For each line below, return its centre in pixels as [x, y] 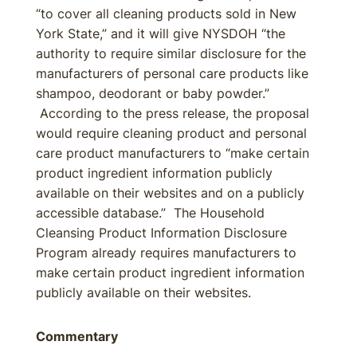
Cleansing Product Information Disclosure [161, 233]
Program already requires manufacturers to [166, 253]
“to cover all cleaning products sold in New [166, 14]
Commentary [77, 336]
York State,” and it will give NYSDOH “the [161, 33]
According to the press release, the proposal [173, 113]
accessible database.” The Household [150, 213]
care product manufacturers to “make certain [173, 153]
